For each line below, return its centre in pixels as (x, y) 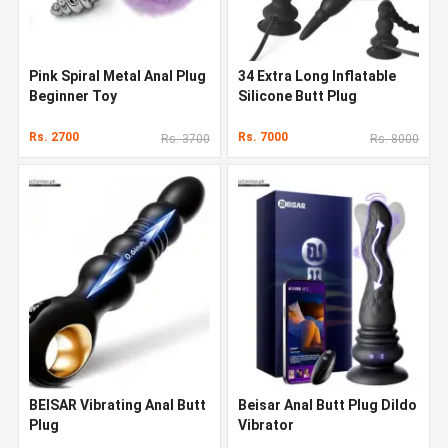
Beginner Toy (73, 95)
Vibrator (266, 424)
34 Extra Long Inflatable (317, 75)
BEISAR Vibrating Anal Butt (117, 404)
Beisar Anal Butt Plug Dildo (327, 404)
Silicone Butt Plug (297, 95)
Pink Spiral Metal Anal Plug (117, 75)
